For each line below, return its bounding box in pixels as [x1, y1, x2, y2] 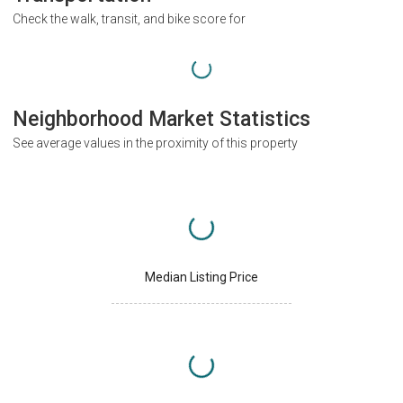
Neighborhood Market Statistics [13, 106, 310, 131]
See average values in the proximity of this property [13, 135, 298, 150]
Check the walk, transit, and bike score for [13, 12, 246, 27]
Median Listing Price [145, 269, 258, 284]
